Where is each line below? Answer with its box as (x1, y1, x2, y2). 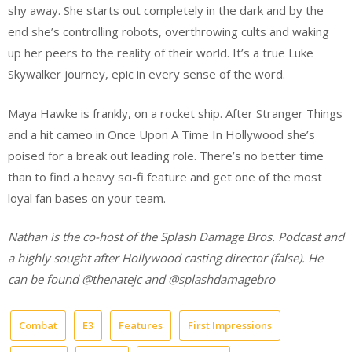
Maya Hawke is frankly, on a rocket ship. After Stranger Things (8, 104, 343, 121)
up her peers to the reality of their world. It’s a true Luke (8, 45, 313, 61)
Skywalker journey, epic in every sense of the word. (8, 66, 285, 82)
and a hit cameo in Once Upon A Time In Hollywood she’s (8, 126, 315, 142)
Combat (19, 317, 57, 332)
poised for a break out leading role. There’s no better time (8, 147, 324, 163)
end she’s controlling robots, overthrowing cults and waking (8, 24, 329, 40)
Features (119, 317, 163, 332)
